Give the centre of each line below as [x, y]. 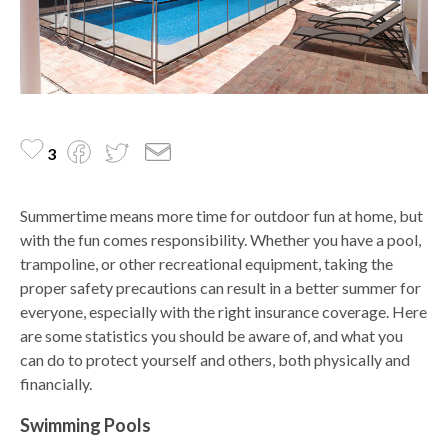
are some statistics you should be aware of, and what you [211, 336]
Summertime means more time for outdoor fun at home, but [221, 216]
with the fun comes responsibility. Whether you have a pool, [220, 240]
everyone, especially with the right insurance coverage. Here [223, 312]
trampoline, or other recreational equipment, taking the [206, 264]
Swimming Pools [85, 425]
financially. [56, 384]
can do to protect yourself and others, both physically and [215, 360]
